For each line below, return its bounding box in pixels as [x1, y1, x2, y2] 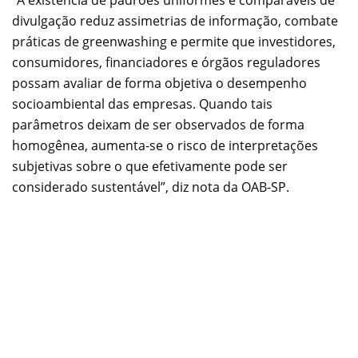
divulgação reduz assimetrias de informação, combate [12, 11, 338, 30]
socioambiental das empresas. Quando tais [12, 94, 272, 113]
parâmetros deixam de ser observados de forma [12, 115, 304, 133]
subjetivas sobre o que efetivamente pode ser [12, 157, 288, 175]
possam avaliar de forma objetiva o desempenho [12, 74, 307, 92]
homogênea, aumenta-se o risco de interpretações [12, 136, 318, 154]
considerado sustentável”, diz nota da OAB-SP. [12, 177, 289, 196]
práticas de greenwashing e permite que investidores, [12, 32, 336, 50]
